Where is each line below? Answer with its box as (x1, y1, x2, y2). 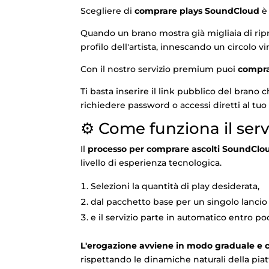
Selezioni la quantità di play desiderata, (91, 180, 260, 192)
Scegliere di (80, 5, 135, 16)
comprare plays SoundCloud (134, 5, 260, 16)
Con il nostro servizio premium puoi (80, 63, 238, 74)
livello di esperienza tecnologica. (80, 157, 222, 168)
